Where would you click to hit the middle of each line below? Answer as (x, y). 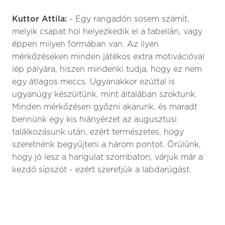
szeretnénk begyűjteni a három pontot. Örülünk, (106, 145)
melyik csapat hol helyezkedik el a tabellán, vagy (107, 32)
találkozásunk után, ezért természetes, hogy (98, 132)
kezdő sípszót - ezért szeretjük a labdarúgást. (102, 170)
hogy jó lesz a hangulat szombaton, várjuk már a (107, 157)
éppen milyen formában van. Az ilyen (85, 44)
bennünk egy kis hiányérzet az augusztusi (94, 120)
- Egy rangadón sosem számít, (129, 19)
